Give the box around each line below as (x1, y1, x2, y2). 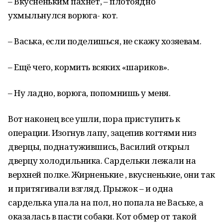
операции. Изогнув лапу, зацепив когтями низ (8, 127, 196, 138)
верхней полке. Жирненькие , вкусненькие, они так (8, 169, 215, 180)
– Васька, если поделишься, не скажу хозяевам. (8, 35, 202, 47)
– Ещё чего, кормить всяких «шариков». (8, 61, 169, 73)
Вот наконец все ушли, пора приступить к (8, 113, 180, 124)
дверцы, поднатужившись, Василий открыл (8, 141, 190, 152)
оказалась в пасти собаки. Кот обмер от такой (8, 211, 197, 222)
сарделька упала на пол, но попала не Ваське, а (8, 197, 204, 208)
